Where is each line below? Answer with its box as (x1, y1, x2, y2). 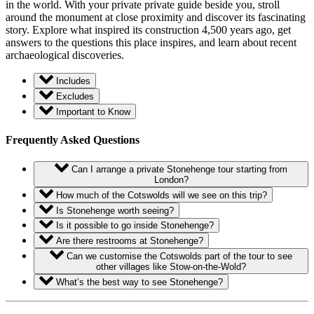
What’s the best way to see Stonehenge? (56, 276, 223, 287)
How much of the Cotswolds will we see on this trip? (56, 189, 267, 200)
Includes (56, 76, 90, 87)
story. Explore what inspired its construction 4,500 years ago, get (6, 24, 291, 36)
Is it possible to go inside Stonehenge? (56, 220, 214, 231)
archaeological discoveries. (6, 49, 124, 62)
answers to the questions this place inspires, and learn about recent (6, 36, 296, 49)
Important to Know (56, 106, 130, 117)
